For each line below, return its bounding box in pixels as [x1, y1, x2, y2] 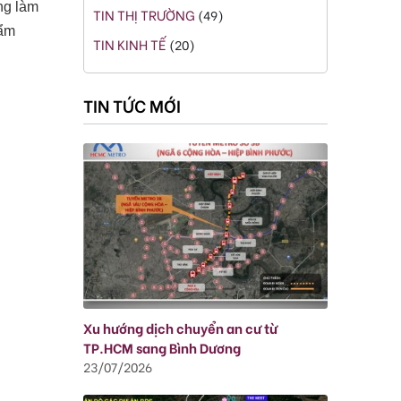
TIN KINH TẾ [93, 34, 170, 54]
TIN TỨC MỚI [83, 92, 182, 117]
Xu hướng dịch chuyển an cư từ [83, 317, 278, 337]
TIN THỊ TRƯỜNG [93, 4, 196, 24]
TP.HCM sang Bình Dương [83, 337, 242, 357]
